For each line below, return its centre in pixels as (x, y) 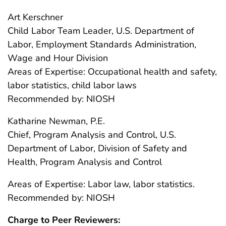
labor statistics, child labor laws (72, 86)
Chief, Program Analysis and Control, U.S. (92, 135)
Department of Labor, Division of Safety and (97, 149)
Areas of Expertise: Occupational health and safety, (112, 72)
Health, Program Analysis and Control (85, 162)
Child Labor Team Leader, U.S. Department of (101, 31)
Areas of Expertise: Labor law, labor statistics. (101, 184)
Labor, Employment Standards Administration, (102, 45)
